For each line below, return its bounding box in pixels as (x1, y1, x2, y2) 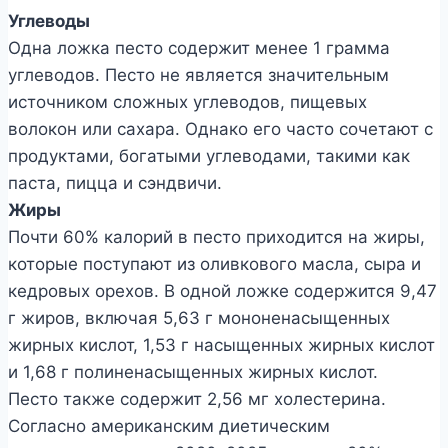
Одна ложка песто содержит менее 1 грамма (8, 37, 390, 58)
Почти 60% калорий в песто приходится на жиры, (8, 226, 425, 247)
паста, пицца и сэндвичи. (8, 172, 222, 193)
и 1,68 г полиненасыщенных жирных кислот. (8, 361, 378, 382)
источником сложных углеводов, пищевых (8, 91, 367, 112)
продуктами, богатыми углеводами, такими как (8, 145, 410, 166)
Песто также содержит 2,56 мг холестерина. (8, 388, 386, 409)
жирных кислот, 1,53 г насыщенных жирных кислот (8, 334, 435, 355)
